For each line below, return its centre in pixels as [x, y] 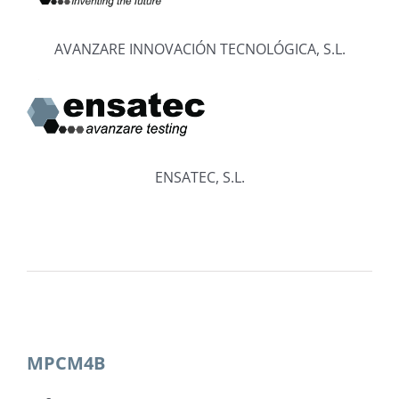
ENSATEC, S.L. [199, 177]
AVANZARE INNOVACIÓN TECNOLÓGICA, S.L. [199, 49]
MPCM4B [66, 362]
